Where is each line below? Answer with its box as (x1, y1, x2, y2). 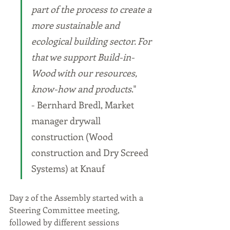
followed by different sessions (9, 216, 121, 227)
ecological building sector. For (31, 34, 154, 47)
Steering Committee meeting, (9, 204, 122, 215)
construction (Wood (31, 130, 115, 143)
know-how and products (31, 82, 131, 95)
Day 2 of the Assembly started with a (9, 191, 145, 203)
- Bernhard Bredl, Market (31, 98, 136, 111)
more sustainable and (31, 18, 122, 31)
